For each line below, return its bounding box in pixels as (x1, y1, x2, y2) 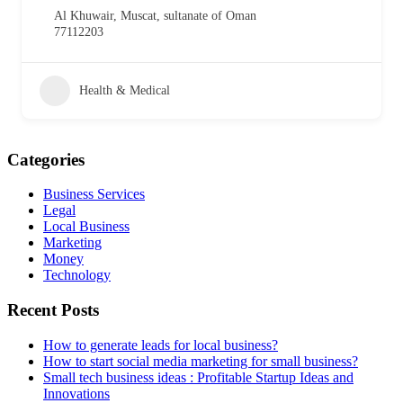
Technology (43, 267, 111, 283)
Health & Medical (79, 83, 170, 97)
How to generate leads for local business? (43, 336, 278, 353)
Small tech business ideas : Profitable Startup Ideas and (43, 369, 354, 385)
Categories (7, 149, 85, 169)
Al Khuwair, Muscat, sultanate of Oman (54, 8, 256, 22)
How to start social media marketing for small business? (43, 353, 358, 369)
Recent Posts (7, 300, 99, 320)
